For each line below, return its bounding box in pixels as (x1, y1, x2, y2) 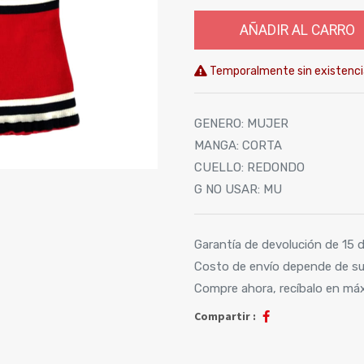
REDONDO (247, 159, 305, 175)
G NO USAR (194, 181, 258, 197)
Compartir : (194, 308, 256, 323)
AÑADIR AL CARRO (240, 21, 355, 38)
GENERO (194, 115, 241, 131)
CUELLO (194, 159, 241, 175)
